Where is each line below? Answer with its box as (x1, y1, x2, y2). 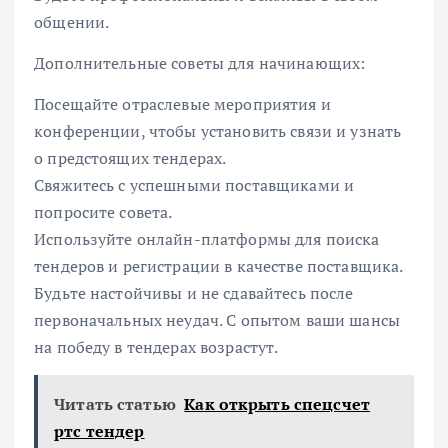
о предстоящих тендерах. (34, 147, 227, 170)
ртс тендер (54, 420, 145, 443)
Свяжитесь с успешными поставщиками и (34, 174, 355, 197)
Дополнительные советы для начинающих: (34, 51, 366, 74)
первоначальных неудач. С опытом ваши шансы (34, 309, 400, 332)
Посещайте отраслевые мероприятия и (34, 93, 331, 116)
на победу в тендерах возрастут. (34, 336, 279, 359)
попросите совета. (34, 201, 173, 224)
